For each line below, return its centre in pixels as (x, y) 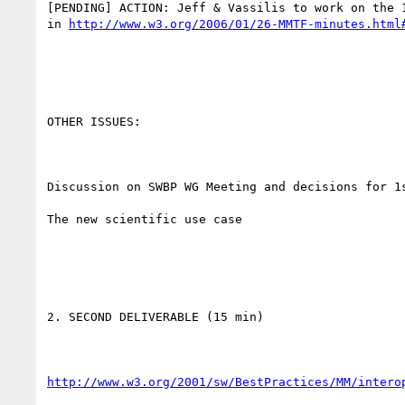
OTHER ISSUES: (94, 121)
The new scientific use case (145, 219)
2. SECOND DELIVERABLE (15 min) (155, 316)
